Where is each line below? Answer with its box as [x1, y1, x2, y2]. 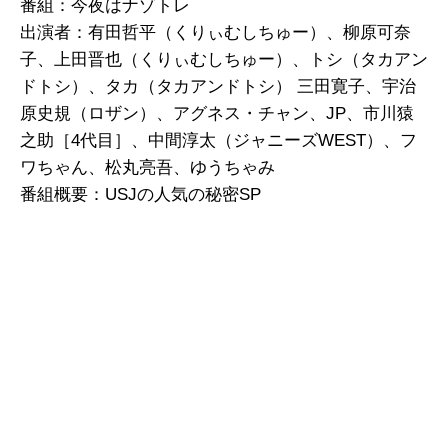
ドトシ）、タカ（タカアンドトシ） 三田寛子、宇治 [20, 76, 416, 96]
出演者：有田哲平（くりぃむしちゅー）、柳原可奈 [20, 22, 411, 42]
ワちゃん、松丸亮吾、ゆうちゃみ [20, 157, 275, 177]
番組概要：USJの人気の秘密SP [20, 184, 261, 204]
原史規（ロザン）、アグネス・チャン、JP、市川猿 [20, 103, 414, 123]
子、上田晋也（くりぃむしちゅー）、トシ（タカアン [20, 49, 428, 69]
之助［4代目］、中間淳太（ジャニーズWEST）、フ [20, 130, 417, 150]
